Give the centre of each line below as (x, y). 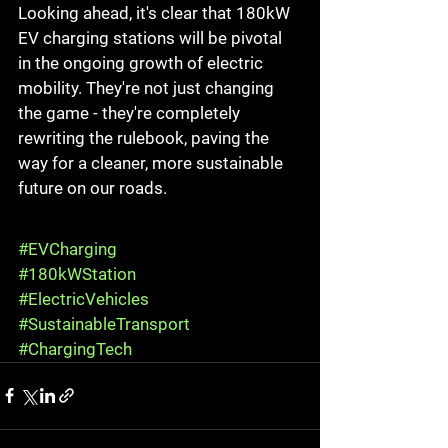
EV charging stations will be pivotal (152, 37)
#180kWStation (77, 273)
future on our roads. (92, 187)
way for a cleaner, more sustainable (152, 162)
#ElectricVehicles (83, 298)
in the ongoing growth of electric (142, 62)
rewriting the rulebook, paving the (145, 137)
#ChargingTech (75, 348)
